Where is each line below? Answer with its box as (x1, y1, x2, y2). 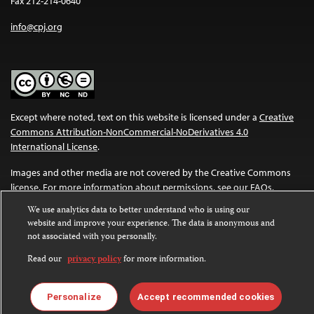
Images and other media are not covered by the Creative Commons (11, 165, 291, 179)
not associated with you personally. (27, 230, 157, 245)
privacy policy (67, 252, 121, 267)
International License (11, 139, 97, 153)
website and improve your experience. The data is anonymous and (27, 217, 275, 231)
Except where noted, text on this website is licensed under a (11, 110, 259, 123)
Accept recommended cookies (137, 292, 275, 302)
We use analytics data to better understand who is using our (27, 203, 250, 218)
